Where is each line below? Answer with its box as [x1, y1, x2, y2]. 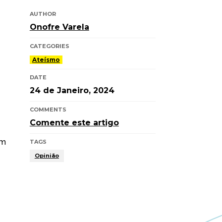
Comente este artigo [29, 118, 119, 127]
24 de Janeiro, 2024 [29, 86, 114, 95]
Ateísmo [32, 56, 60, 63]
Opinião [34, 152, 59, 159]
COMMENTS [29, 106, 66, 113]
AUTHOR [29, 10, 56, 17]
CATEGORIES [29, 43, 69, 50]
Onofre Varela [29, 22, 89, 32]
